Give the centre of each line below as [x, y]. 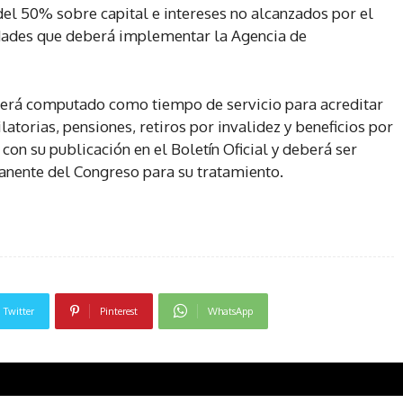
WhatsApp [230, 311]
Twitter [18, 311]
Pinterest [118, 311]
